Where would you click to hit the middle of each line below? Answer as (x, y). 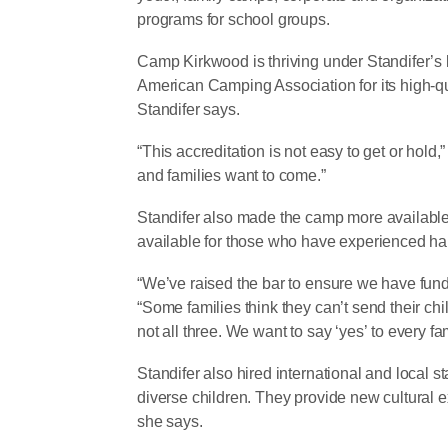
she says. (170, 422)
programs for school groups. (233, 20)
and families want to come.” (231, 176)
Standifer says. (188, 110)
